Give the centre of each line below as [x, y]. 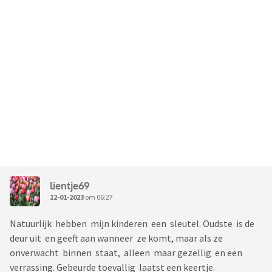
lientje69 [70, 185]
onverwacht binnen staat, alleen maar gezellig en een [127, 253]
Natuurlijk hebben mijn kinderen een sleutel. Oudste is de [132, 224]
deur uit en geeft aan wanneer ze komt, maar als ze [116, 238]
